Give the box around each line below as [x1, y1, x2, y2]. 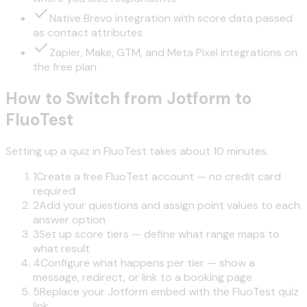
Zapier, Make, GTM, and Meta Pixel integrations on [49, 45, 297, 60]
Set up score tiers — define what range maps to [39, 227, 280, 242]
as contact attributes [33, 25, 143, 40]
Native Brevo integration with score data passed [49, 11, 293, 26]
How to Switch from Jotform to [5, 88, 251, 110]
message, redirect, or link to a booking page [33, 270, 252, 285]
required [33, 184, 75, 199]
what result [33, 241, 90, 256]
